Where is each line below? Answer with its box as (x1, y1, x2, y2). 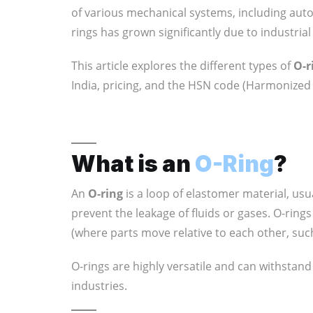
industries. (71, 277, 127, 293)
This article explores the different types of (71, 57, 293, 73)
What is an (71, 150, 195, 177)
